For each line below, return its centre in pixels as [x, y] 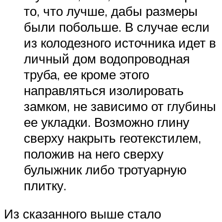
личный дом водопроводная [107, 58]
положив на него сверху [94, 153]
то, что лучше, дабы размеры [111, 11]
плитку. [45, 185]
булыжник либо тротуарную [105, 169]
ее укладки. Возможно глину [107, 122]
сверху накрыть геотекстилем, [112, 138]
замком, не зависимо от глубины [120, 106]
